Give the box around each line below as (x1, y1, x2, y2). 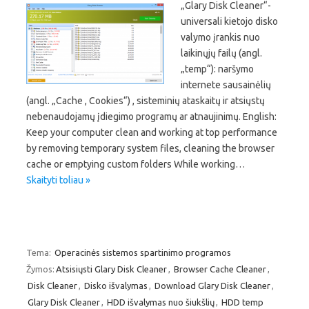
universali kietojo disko (181, 15, 278, 27)
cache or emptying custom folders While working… (26, 158, 245, 170)
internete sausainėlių (181, 79, 271, 90)
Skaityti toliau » (26, 174, 90, 186)
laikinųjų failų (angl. (181, 47, 262, 59)
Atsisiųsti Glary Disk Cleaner (56, 263, 167, 274)
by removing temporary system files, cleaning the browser (26, 142, 275, 154)
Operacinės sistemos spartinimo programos (54, 247, 231, 257)
